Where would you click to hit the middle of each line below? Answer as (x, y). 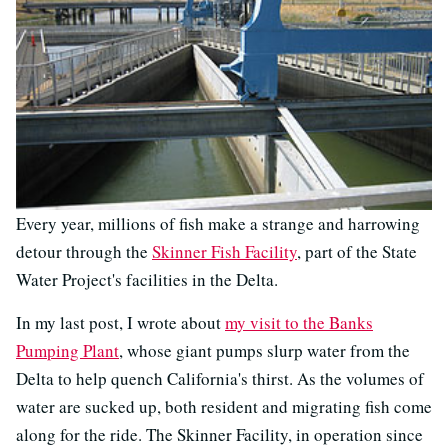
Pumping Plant (67, 350)
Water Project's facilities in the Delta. (147, 279)
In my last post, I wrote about (120, 322)
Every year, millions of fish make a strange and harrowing (218, 223)
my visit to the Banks (299, 322)
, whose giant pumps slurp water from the (264, 350)
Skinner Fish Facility (224, 251)
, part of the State (357, 251)
